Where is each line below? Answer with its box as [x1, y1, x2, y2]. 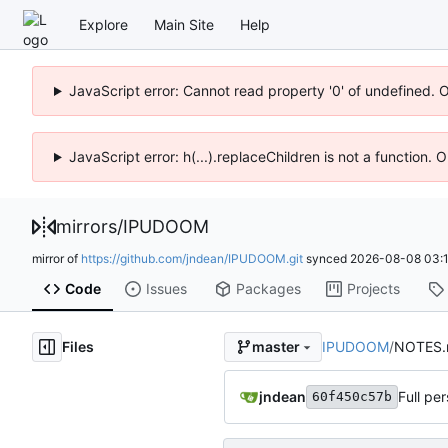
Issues [145, 280, 187, 298]
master [251, 338, 300, 356]
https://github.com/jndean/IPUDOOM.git [81, 250, 303, 266]
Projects [346, 280, 400, 298]
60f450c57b [312, 388, 392, 404]
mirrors [56, 216, 117, 237]
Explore [79, 15, 128, 33]
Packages [235, 280, 301, 298]
